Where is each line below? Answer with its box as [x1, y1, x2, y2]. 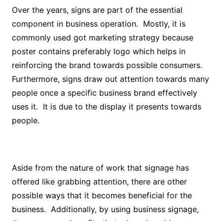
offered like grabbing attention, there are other [11, 177, 187, 186]
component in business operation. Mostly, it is [11, 19, 185, 29]
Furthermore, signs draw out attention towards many [11, 74, 209, 84]
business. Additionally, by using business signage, [11, 204, 199, 214]
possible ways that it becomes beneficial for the [11, 190, 192, 200]
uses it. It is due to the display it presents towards [11, 102, 201, 111]
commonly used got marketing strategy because [11, 33, 193, 42]
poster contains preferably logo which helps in [11, 46, 185, 56]
